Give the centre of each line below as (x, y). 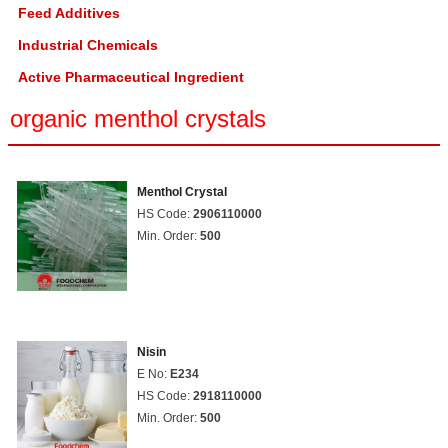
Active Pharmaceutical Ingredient (131, 77)
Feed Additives (69, 13)
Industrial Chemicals (88, 45)
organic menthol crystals (138, 118)
